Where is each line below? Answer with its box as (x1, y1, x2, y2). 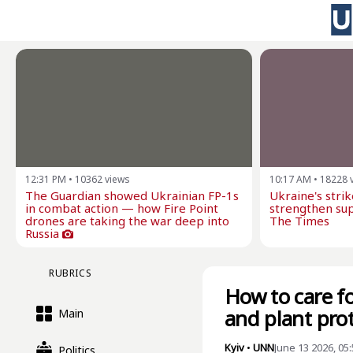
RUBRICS (49, 266, 92, 280)
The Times (269, 213, 329, 229)
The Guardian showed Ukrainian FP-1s (25, 188, 239, 203)
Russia (25, 225, 59, 241)
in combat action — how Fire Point (25, 200, 218, 216)
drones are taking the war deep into (25, 213, 229, 229)
